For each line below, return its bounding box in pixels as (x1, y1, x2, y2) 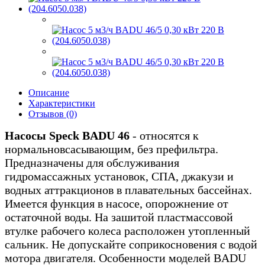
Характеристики (28, 98, 95, 108)
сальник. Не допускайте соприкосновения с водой (5, 237, 257, 251)
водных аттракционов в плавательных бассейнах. (5, 183, 252, 196)
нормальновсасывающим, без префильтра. (5, 142, 218, 156)
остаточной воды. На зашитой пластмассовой (5, 210, 233, 224)
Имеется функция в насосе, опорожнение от (5, 196, 228, 210)
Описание (28, 87, 69, 98)
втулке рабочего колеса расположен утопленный (5, 224, 250, 237)
